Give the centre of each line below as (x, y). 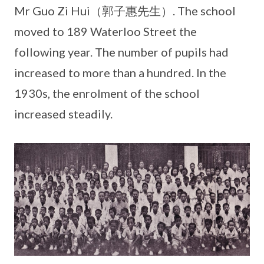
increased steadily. (63, 114)
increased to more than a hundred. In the (120, 72)
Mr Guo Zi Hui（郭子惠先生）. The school (125, 11)
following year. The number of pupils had (121, 52)
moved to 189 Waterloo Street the (105, 31)
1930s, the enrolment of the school (107, 93)
